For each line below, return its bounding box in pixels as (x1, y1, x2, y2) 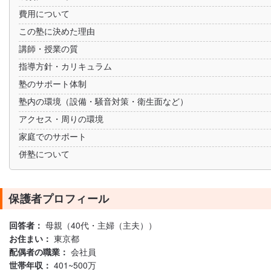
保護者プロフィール (8, 191, 109, 206)
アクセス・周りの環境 (19, 113, 103, 125)
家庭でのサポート (19, 130, 87, 142)
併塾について (19, 148, 70, 160)
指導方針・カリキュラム (19, 60, 112, 72)
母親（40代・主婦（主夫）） (43, 219, 157, 231)
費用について (19, 7, 70, 19)
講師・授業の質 (19, 42, 78, 54)
